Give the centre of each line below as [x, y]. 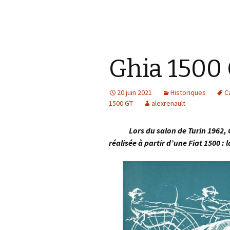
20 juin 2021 [135, 92]
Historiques [188, 92]
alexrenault [168, 103]
